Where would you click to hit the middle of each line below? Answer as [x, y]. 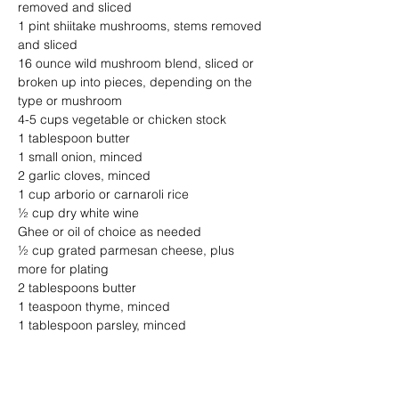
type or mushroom [70, 101]
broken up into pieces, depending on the [137, 82]
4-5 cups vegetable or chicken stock [122, 119]
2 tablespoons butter [77, 288]
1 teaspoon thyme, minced [94, 306]
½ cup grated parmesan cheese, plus [128, 250]
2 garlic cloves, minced [86, 175]
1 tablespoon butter [74, 138]
